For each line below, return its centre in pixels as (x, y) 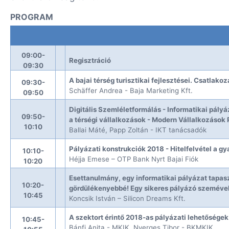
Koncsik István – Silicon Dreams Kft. (128, 198)
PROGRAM (32, 17)
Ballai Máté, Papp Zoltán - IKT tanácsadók (138, 130)
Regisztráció (90, 60)
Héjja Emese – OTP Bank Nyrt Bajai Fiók (134, 159)
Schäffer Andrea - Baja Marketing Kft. (131, 90)
